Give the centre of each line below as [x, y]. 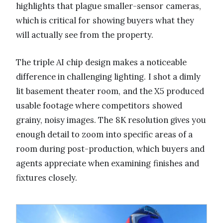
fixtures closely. [47, 178]
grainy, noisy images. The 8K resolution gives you [111, 120]
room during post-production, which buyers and [110, 149]
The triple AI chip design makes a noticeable [102, 62]
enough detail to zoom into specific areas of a [105, 135]
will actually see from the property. [85, 35]
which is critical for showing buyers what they [105, 21]
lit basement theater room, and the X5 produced [110, 91]
